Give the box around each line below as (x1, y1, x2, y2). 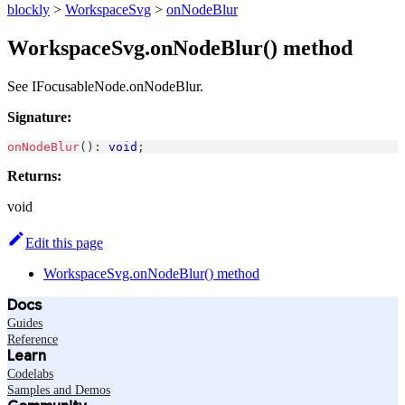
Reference (7, 332, 58, 346)
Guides (7, 316, 42, 330)
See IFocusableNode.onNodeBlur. (7, 78, 203, 94)
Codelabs (7, 366, 53, 381)
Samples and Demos (7, 382, 110, 397)
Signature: (7, 108, 71, 125)
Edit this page (25, 234, 103, 250)
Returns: (7, 167, 61, 184)
